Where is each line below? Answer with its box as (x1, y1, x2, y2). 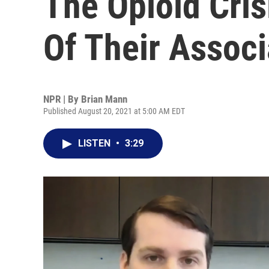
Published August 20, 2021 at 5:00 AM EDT (43, 106, 185, 116)
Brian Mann (81, 93, 127, 105)
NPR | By (43, 93, 81, 105)
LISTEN (78, 138, 113, 149)
